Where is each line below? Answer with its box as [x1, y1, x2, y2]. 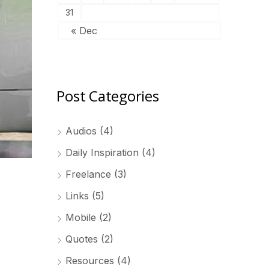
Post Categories [56, 86, 159, 106]
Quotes [65, 233, 98, 245]
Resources [65, 255, 115, 267]
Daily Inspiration [65, 147, 139, 159]
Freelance [65, 168, 112, 180]
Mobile [65, 211, 97, 223]
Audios [65, 125, 97, 137]
